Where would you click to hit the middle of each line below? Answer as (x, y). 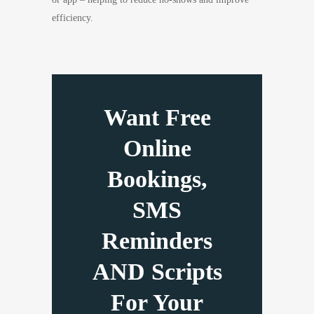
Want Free (157, 117)
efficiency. (73, 18)
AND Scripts (157, 272)
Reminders (157, 241)
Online (157, 148)
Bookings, (157, 179)
